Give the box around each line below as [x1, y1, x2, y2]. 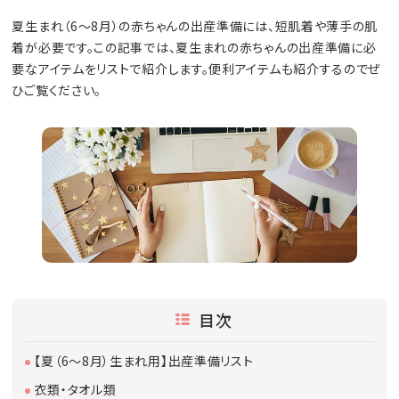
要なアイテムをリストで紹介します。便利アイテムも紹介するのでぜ [12, 60, 382, 78]
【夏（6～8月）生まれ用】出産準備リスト [34, 351, 254, 370]
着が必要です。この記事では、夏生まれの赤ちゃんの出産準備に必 [12, 38, 377, 57]
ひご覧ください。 [12, 81, 102, 100]
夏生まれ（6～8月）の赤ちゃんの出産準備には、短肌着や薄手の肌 [12, 17, 379, 36]
